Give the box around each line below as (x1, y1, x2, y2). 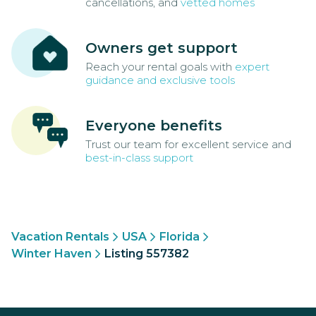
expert (235, 60, 269, 74)
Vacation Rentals (11, 230, 109, 244)
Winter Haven (11, 247, 92, 261)
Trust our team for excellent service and (85, 138, 291, 152)
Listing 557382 (104, 247, 189, 261)
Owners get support (85, 39, 238, 57)
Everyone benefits (85, 117, 222, 135)
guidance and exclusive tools (85, 73, 235, 87)
